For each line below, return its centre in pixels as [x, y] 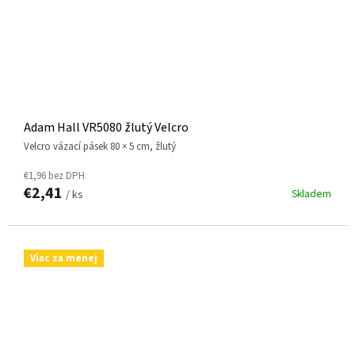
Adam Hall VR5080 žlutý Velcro [106, 128]
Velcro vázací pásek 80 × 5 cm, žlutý [103, 147]
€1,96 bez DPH [54, 176]
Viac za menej [64, 259]
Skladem [311, 194]
